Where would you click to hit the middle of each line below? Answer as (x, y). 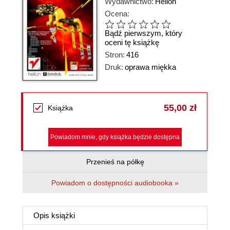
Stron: (115, 55)
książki (63, 216)
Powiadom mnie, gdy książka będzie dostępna (115, 137)
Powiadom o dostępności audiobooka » (115, 183)
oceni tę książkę (132, 43)
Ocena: (117, 14)
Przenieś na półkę (115, 162)
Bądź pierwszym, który (143, 33)
